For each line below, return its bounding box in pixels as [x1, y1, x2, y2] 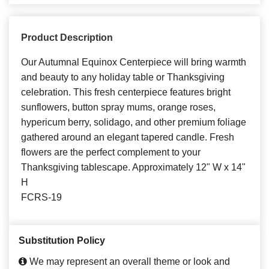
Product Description [21, 32, 113, 43]
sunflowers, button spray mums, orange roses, [21, 102, 216, 113]
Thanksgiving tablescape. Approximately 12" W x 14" [21, 162, 246, 173]
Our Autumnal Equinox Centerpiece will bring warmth [21, 57, 246, 68]
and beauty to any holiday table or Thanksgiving [21, 72, 225, 83]
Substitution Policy [19, 235, 105, 246]
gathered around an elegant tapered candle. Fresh [21, 132, 234, 143]
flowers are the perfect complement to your [21, 147, 201, 158]
